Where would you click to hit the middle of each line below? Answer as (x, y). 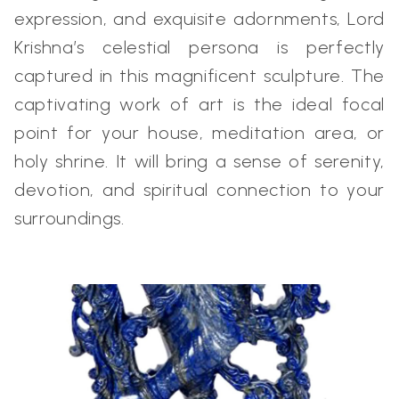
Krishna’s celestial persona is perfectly (199, 47)
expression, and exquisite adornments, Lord (199, 18)
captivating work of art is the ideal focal (199, 104)
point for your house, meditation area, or (199, 132)
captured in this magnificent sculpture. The (199, 75)
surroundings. (69, 218)
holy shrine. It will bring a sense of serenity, (199, 161)
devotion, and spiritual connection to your (199, 189)
